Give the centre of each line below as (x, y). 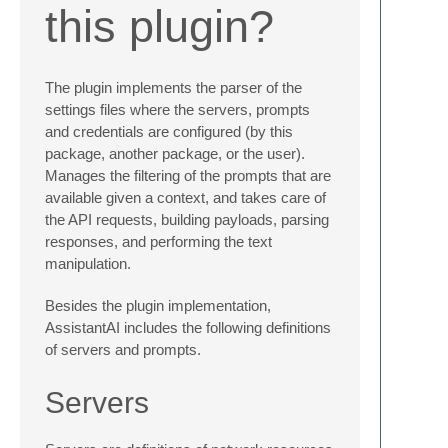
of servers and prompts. (123, 349)
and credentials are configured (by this (169, 131)
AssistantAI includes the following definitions (188, 327)
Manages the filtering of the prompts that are (188, 175)
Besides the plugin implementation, (158, 305)
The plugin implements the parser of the (173, 87)
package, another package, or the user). (175, 153)
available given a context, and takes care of (185, 197)
